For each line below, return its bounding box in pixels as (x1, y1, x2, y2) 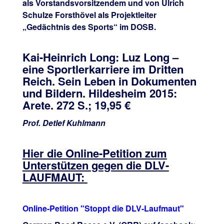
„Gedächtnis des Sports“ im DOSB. (22, 21, 156, 33)
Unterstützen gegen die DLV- (22, 157, 169, 173)
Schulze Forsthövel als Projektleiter (22, 9, 156, 21)
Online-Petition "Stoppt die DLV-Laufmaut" (22, 202, 184, 214)
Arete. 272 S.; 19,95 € (22, 97, 136, 113)
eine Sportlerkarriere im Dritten (22, 61, 183, 77)
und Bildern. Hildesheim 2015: (22, 85, 177, 101)
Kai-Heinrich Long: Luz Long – (22, 49, 178, 65)
